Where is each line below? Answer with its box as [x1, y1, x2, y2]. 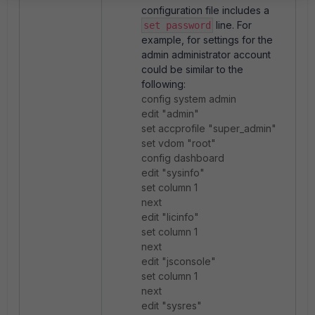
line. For [213, 19, 252, 31]
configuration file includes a [141, 4, 269, 16]
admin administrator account [141, 49, 271, 60]
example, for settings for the [141, 34, 273, 46]
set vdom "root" [141, 137, 216, 149]
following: [141, 78, 186, 90]
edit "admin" [141, 108, 199, 120]
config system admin [141, 93, 236, 105]
